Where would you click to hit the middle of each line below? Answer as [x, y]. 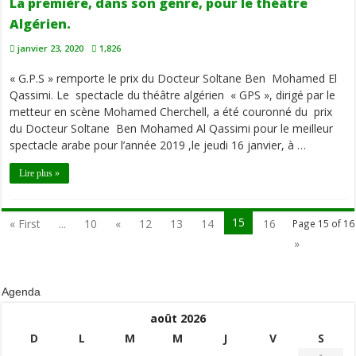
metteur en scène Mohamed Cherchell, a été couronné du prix [171, 112]
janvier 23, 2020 [51, 48]
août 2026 [178, 319]
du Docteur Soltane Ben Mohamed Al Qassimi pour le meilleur [172, 129]
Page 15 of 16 [323, 224]
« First [25, 224]
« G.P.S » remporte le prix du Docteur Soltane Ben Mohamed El [174, 79]
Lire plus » [40, 174]
